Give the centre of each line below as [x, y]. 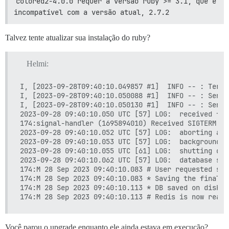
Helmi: [37, 63]
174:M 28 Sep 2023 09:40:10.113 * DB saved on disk [120, 187]
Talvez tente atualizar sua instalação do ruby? [78, 37]
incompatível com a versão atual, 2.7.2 [91, 12]
